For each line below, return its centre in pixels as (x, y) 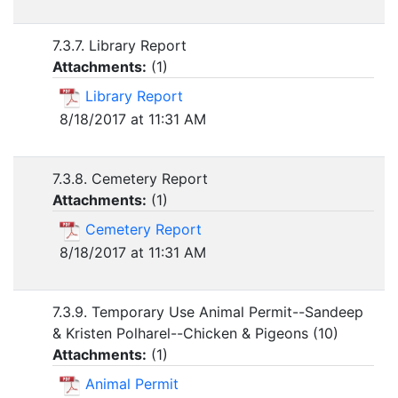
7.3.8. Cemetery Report (130, 179)
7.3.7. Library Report (119, 46)
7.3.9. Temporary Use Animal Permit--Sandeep (208, 312)
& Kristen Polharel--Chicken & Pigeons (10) (195, 334)
